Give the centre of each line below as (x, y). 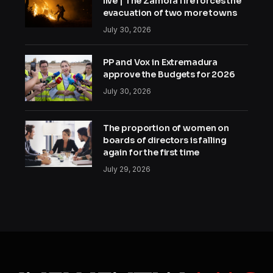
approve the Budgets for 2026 (169, 75)
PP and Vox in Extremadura (160, 62)
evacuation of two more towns (170, 13)
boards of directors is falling (165, 140)
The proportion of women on (166, 128)
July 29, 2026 (126, 169)
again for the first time (151, 153)
